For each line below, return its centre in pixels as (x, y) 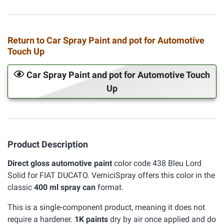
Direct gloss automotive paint (60, 163)
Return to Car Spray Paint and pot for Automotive (106, 40)
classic (21, 187)
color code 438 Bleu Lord (157, 163)
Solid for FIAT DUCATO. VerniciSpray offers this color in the (111, 175)
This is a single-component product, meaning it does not (106, 207)
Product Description (48, 144)
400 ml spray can (65, 187)
